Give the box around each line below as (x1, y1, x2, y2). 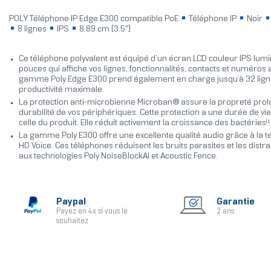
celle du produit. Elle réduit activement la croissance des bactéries (18, 119, 266, 128)
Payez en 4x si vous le (56, 208, 128, 216)
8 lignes (15, 25, 48, 34)
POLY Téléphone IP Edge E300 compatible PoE (8, 15, 180, 24)
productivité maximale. (18, 86, 104, 94)
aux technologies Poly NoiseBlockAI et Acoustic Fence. (18, 152, 218, 161)
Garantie (216, 197, 255, 207)
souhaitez (56, 218, 88, 226)
